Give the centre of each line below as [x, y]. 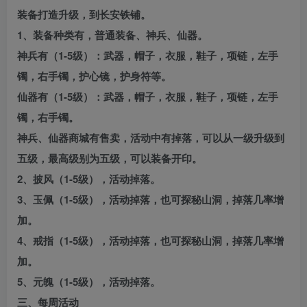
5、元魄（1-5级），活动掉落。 [89, 282]
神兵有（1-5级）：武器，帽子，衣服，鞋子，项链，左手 [148, 56]
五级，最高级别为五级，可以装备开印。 [110, 159]
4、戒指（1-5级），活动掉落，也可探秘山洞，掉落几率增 [150, 241]
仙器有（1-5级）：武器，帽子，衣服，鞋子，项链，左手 [148, 97]
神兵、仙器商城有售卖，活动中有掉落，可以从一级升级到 [151, 138]
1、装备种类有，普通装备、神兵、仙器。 [112, 35]
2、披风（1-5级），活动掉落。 [89, 179]
